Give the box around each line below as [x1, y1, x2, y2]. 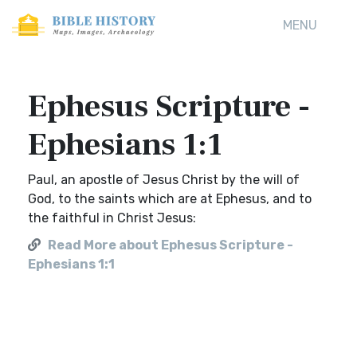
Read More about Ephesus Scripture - [48, 237, 293, 253]
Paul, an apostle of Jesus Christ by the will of [28, 172, 300, 187]
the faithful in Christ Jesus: [28, 210, 196, 226]
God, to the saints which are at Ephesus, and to [28, 191, 312, 206]
